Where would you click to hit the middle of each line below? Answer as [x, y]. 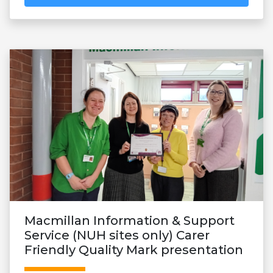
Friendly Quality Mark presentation [134, 250]
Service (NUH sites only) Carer [117, 236]
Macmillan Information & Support [129, 221]
